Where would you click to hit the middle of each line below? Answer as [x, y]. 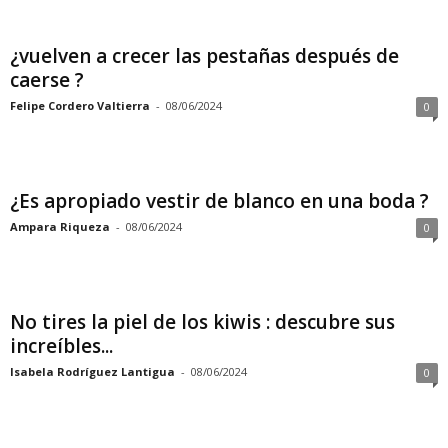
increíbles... [61, 346]
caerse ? [47, 80]
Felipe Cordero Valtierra [80, 105]
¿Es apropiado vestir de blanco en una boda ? [219, 201]
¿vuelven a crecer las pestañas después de [204, 56]
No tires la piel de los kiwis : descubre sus [202, 322]
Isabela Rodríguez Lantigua [92, 371]
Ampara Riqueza [60, 226]
